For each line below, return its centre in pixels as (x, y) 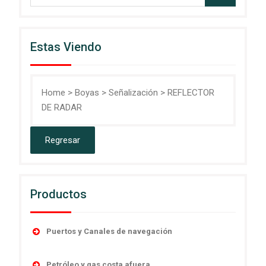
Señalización (133, 92)
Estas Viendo (66, 47)
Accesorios (77, 251)
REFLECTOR (191, 92)
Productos (58, 194)
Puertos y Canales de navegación (109, 231)
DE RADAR (61, 107)
